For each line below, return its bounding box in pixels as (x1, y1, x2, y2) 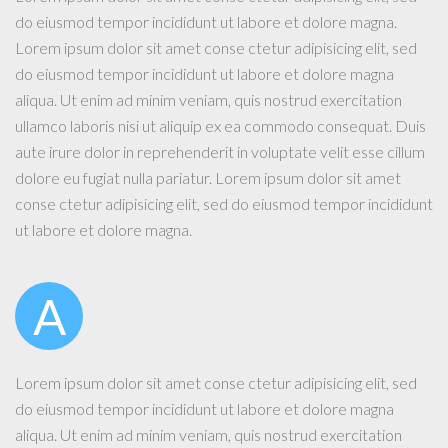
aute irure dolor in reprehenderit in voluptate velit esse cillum (15, 142, 425, 162)
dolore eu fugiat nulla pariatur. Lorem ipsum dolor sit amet (15, 168, 401, 188)
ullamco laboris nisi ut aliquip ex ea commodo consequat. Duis (15, 116, 426, 136)
